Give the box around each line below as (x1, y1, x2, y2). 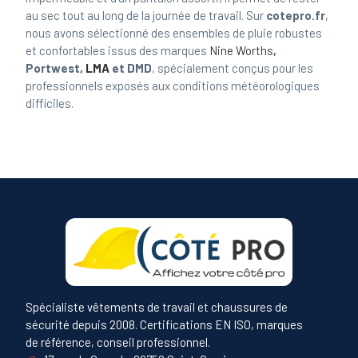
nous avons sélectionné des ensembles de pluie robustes (26, 26, 323, 41)
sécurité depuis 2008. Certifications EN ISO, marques (26, 316, 304, 332)
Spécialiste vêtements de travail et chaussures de (26, 299, 288, 314)
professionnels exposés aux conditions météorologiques (26, 78, 320, 93)
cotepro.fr (266, 8, 326, 23)
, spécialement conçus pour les (152, 61, 314, 76)
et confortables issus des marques (26, 43, 210, 58)
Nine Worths (209, 43, 274, 58)
